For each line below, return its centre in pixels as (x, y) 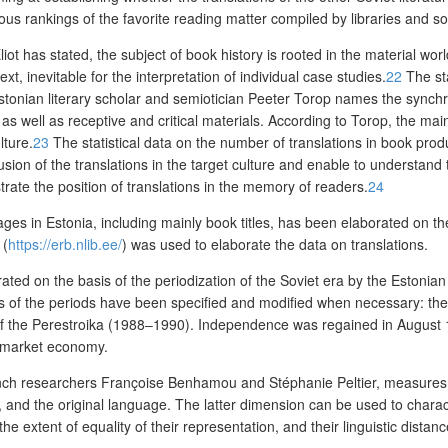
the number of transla (264, 142)
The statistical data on (124, 142)
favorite (146, 18)
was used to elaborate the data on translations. (279, 244)
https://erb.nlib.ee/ (65, 244)
